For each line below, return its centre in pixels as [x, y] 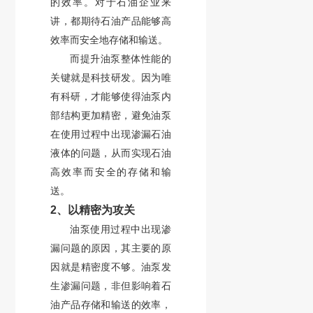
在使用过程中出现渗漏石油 [111, 134]
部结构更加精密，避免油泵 [111, 115]
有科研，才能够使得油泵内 [111, 96]
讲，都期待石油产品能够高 [111, 21]
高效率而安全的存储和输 [111, 172]
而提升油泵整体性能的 [121, 59]
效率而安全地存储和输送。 [109, 40]
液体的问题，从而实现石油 [111, 153]
